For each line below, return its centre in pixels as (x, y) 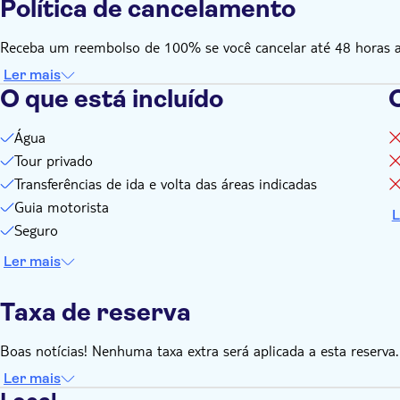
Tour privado (54, 160)
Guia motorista (62, 207)
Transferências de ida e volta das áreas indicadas (166, 183)
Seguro (36, 230)
